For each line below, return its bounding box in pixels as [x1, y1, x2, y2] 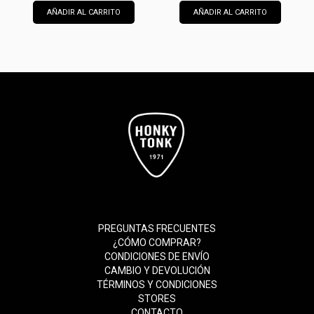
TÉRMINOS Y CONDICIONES [97, 279, 217, 291]
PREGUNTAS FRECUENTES [98, 223, 216, 235]
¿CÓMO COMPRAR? [113, 237, 201, 249]
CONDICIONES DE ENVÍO [104, 251, 210, 263]
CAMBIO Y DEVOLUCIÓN [104, 265, 210, 277]
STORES [138, 293, 176, 305]
